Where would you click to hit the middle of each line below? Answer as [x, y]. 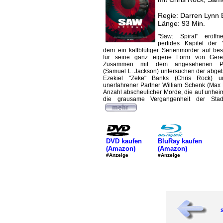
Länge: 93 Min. [181, 23]
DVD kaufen [124, 141]
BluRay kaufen [180, 141]
